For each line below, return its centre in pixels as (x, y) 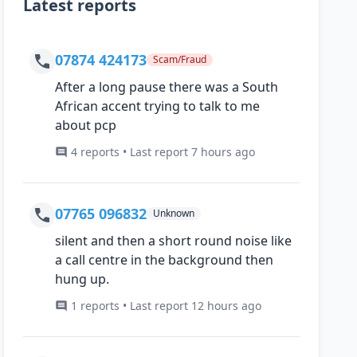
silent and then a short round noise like (174, 241)
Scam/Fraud (180, 60)
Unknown (174, 214)
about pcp (86, 126)
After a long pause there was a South (167, 87)
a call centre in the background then (165, 260)
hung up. (82, 279)
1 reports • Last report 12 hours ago (167, 306)
